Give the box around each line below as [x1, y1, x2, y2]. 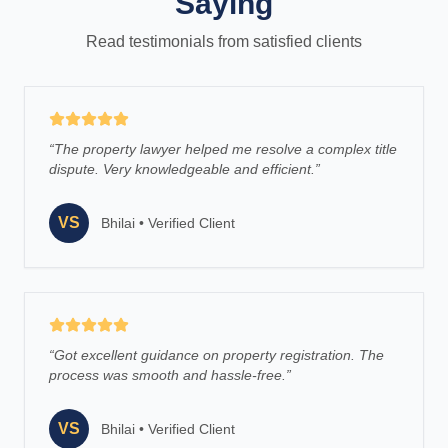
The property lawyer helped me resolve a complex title [54, 141, 397, 157]
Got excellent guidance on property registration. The [54, 347, 384, 363]
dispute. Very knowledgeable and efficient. [49, 161, 315, 177]
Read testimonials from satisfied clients [86, 33, 362, 50]
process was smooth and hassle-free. [49, 367, 286, 383]
